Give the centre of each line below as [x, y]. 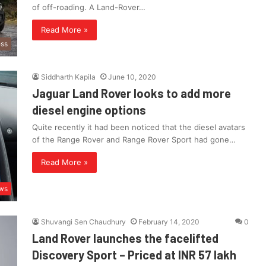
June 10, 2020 [132, 77]
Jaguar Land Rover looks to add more [132, 94]
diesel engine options [89, 110]
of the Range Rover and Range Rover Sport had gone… [134, 140]
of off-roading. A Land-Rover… [89, 7]
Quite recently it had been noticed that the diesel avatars [139, 127]
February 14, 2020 [169, 222]
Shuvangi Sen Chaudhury [83, 222]
